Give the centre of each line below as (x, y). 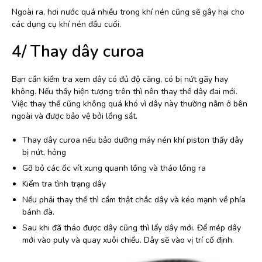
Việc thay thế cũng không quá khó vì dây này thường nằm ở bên (130, 104)
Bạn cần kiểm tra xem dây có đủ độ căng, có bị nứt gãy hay (120, 80)
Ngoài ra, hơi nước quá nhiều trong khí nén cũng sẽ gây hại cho (128, 12)
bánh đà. (38, 212)
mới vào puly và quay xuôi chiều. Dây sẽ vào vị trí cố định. (128, 240)
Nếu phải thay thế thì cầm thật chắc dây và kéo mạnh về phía (134, 200)
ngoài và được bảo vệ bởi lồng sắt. (75, 116)
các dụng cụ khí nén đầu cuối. (66, 25)
